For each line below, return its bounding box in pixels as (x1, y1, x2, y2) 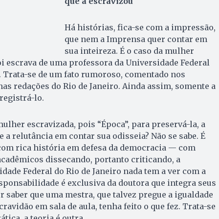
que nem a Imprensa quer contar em (64, 34, 207, 44)
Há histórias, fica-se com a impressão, (64, 22, 216, 33)
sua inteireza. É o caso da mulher (64, 46, 194, 56)
